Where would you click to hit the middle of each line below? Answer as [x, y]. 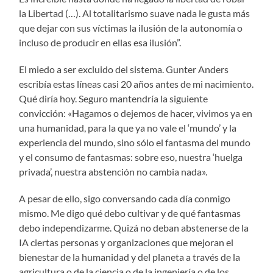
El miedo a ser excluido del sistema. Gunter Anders [124, 69]
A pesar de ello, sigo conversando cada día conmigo [125, 198]
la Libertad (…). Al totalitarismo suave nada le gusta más [135, 13]
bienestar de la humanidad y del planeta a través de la [130, 257]
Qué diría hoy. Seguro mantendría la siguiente [114, 98]
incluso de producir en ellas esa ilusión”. [100, 42]
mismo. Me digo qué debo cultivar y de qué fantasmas [130, 213]
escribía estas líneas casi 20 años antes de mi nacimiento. [136, 83]
